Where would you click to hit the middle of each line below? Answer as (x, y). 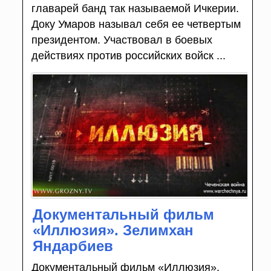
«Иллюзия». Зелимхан (113, 230)
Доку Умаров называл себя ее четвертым (136, 24)
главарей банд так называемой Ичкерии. (135, 8)
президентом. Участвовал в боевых (122, 40)
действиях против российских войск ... (128, 55)
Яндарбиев (73, 246)
